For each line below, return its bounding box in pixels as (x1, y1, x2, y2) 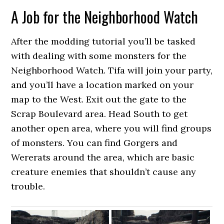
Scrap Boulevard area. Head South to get (11, 108, 188, 119)
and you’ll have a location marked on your (11, 79, 194, 90)
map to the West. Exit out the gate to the (11, 93, 187, 105)
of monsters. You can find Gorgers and (11, 137, 178, 148)
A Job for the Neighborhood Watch (11, 5, 198, 28)
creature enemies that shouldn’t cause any (11, 166, 196, 177)
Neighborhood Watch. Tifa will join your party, (11, 64, 213, 76)
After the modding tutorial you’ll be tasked (11, 35, 196, 47)
